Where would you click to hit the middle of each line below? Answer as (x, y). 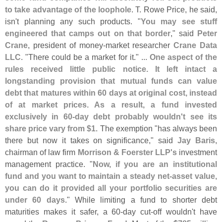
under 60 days (35, 200)
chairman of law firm (41, 152)
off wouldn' (173, 212)
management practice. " (49, 164)
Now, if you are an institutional (155, 164)
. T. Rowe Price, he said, (174, 10)
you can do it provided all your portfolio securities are (111, 188)
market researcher (139, 45)
